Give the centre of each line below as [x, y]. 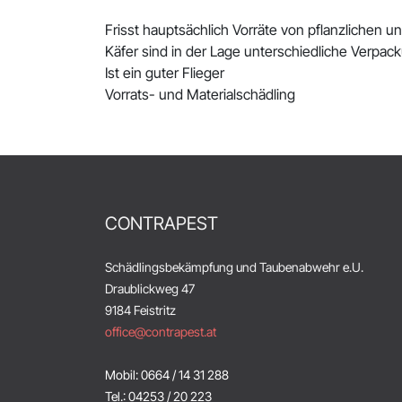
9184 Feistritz [140, 310]
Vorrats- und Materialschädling [200, 94]
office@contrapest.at [161, 332]
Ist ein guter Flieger [166, 73]
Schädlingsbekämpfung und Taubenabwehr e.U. [236, 267]
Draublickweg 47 [150, 288]
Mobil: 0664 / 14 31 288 [168, 375]
